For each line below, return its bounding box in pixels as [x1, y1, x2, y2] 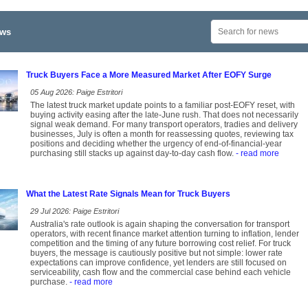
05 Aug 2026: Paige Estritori [30, 88, 122, 97]
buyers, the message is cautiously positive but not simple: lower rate [30, 248, 283, 258]
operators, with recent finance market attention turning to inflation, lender [30, 229, 299, 239]
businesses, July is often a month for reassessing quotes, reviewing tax [30, 129, 294, 140]
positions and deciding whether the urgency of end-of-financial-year [30, 139, 282, 149]
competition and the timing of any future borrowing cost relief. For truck [30, 239, 291, 249]
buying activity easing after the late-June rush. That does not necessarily [30, 110, 298, 120]
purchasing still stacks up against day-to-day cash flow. [30, 148, 234, 159]
